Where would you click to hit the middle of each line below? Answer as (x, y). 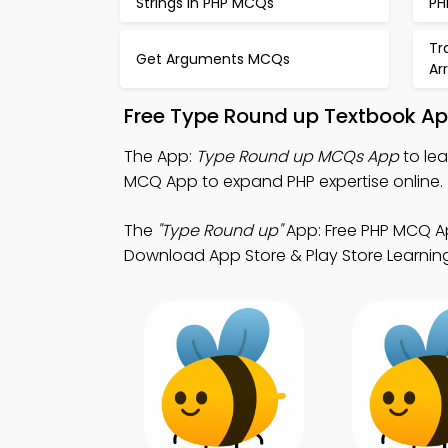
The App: (160, 156)
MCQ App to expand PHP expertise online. (283, 181)
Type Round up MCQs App (297, 156)
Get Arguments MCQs (213, 58)
